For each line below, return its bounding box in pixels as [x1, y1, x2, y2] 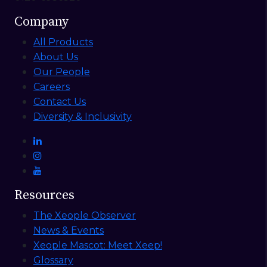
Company [14, 14, 69, 30]
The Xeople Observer [33, 210, 136, 222]
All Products [33, 36, 93, 48]
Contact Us [33, 96, 86, 108]
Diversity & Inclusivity [33, 111, 132, 123]
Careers [33, 81, 70, 93]
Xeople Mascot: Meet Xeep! [33, 240, 162, 252]
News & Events [33, 225, 104, 237]
